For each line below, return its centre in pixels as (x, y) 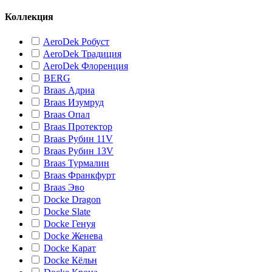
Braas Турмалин (76, 163)
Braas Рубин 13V (79, 151)
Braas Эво (64, 188)
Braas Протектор (78, 127)
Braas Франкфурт (80, 175)
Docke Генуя (70, 224)
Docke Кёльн (70, 260)
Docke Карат (70, 248)
